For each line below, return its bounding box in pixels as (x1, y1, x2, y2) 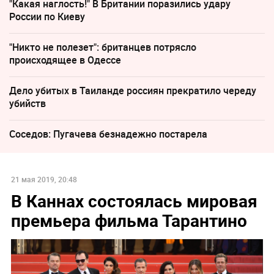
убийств (9, 96, 46, 110)
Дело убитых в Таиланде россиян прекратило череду (9, 83, 256, 97)
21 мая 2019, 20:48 (10, 174, 77, 184)
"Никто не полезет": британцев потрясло (9, 40, 196, 54)
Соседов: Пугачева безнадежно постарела (9, 127, 207, 141)
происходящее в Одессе (9, 53, 121, 67)
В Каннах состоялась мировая (10, 188, 257, 212)
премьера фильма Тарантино (10, 208, 247, 232)
